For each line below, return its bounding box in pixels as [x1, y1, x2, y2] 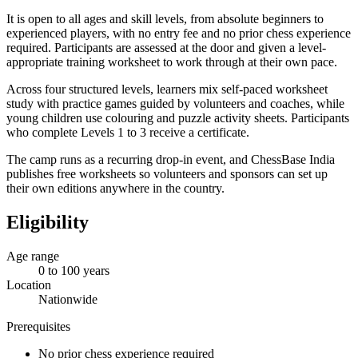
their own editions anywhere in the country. [6, 181, 225, 195]
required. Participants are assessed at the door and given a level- [6, 40, 326, 54]
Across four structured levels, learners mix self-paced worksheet [6, 82, 328, 96]
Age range [6, 249, 59, 263]
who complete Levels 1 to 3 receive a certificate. [6, 125, 249, 139]
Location [6, 277, 51, 292]
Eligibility [6, 211, 89, 233]
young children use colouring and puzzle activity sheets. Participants [6, 110, 349, 125]
